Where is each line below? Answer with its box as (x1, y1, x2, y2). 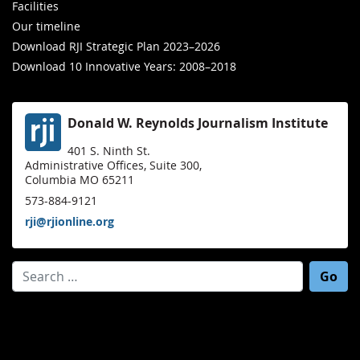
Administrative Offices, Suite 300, (25, 157, 202, 173)
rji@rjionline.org (25, 213, 114, 229)
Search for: (11, 261, 77, 280)
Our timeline (12, 18, 80, 34)
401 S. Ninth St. (67, 142, 150, 158)
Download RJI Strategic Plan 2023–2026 (12, 38, 220, 54)
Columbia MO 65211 (25, 171, 134, 187)
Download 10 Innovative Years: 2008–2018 (12, 58, 236, 74)
